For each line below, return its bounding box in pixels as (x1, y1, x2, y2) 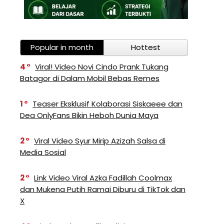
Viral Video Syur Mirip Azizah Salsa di (34, 135, 165, 146)
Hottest (131, 42, 160, 52)
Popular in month (30, 42, 93, 52)
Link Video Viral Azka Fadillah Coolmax (34, 172, 172, 183)
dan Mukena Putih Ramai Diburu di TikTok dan (20, 184, 185, 194)
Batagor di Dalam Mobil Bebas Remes (20, 73, 159, 83)
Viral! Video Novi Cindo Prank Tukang (35, 61, 168, 72)
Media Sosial (20, 147, 66, 157)
